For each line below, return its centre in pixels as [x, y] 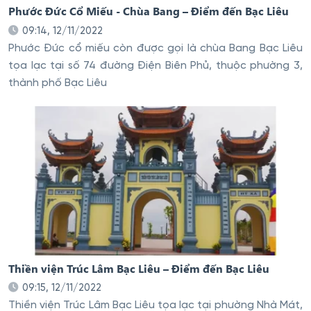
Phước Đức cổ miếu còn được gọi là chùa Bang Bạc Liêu [155, 48]
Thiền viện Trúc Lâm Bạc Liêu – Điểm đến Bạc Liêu [139, 268]
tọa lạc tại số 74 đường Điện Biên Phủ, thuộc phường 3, [155, 66]
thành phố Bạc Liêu [58, 83]
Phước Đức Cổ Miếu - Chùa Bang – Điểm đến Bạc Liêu [149, 10]
